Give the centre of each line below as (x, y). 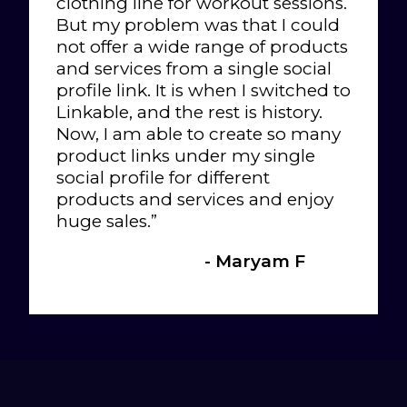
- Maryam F (255, 261)
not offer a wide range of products (202, 46)
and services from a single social (194, 68)
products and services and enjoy (195, 199)
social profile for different (163, 177)
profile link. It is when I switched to (203, 90)
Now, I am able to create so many (199, 134)
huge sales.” (107, 221)
